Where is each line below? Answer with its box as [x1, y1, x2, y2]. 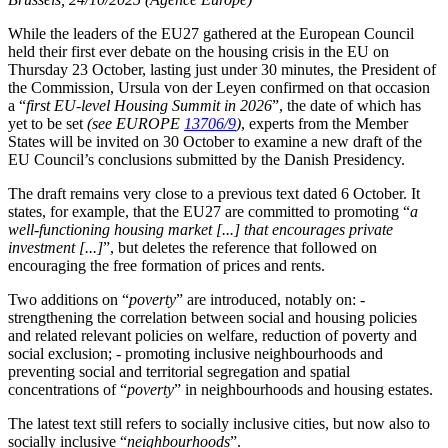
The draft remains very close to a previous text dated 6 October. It [8, 185, 420, 202]
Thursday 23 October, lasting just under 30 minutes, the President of [8, 61, 436, 78]
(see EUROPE [87, 115, 184, 132]
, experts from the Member [241, 115, 408, 132]
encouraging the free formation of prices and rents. [8, 257, 325, 274]
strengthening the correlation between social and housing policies [8, 309, 417, 326]
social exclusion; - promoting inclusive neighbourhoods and [8, 345, 383, 362]
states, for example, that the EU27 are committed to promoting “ [8, 203, 410, 220]
